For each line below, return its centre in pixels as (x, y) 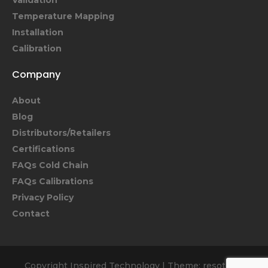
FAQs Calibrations (53, 181)
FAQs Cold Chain (50, 165)
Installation (38, 32)
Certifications (43, 149)
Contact (31, 213)
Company (36, 75)
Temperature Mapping (63, 16)
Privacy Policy (43, 197)
